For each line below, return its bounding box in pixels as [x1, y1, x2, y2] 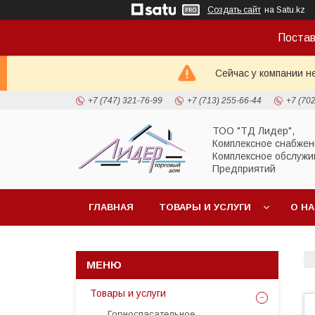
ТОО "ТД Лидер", [212, 124, 295, 136]
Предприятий [212, 162, 276, 174]
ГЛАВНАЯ [89, 202, 134, 212]
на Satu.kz [264, 5, 305, 15]
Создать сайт [207, 5, 261, 15]
